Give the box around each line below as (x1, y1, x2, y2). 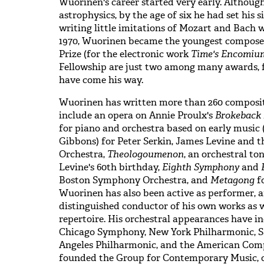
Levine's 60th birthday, (59, 160, 162, 173)
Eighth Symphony (162, 160, 242, 173)
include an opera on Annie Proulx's (59, 108, 215, 121)
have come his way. (59, 73, 143, 86)
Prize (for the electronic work (59, 47, 191, 60)
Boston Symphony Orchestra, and (59, 173, 210, 186)
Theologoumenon (105, 147, 184, 160)
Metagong (210, 173, 255, 186)
